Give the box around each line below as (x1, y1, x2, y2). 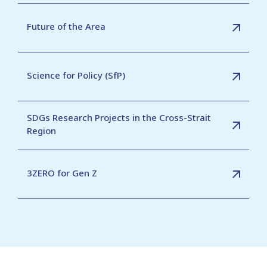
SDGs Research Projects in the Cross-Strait (27, 111, 211, 123)
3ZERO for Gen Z (27, 166, 97, 179)
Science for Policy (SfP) (27, 69, 125, 81)
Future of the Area (27, 20, 105, 32)
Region (27, 124, 56, 136)
